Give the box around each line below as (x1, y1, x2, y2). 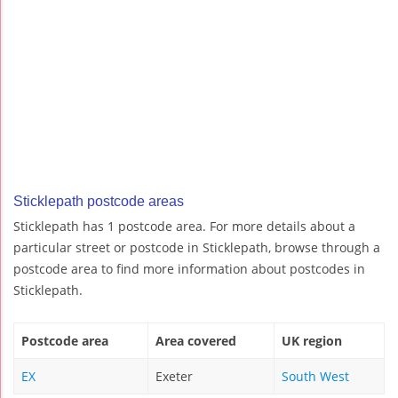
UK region (282, 332, 342, 350)
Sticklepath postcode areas (13, 194, 184, 210)
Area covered (155, 332, 236, 350)
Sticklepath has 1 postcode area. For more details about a (13, 218, 355, 235)
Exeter (155, 368, 193, 386)
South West (282, 368, 349, 386)
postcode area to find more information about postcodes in (13, 260, 365, 278)
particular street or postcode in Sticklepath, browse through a (13, 239, 380, 257)
